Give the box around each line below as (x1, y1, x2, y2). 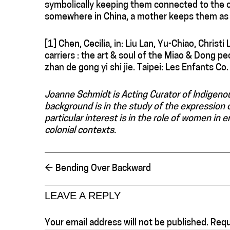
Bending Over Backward (53, 163, 151, 174)
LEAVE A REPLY (45, 189, 121, 201)
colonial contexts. (45, 125, 116, 136)
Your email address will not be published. (45, 218, 208, 228)
